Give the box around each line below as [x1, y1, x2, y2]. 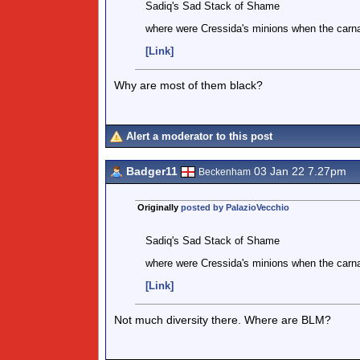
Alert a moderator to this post [126, 130, 272, 142]
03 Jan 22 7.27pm [251, 165, 346, 178]
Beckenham [198, 166, 251, 178]
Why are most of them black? [114, 79, 263, 92]
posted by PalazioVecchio [180, 202, 289, 212]
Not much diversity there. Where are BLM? [114, 313, 331, 326]
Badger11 [126, 165, 178, 178]
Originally [137, 202, 181, 212]
